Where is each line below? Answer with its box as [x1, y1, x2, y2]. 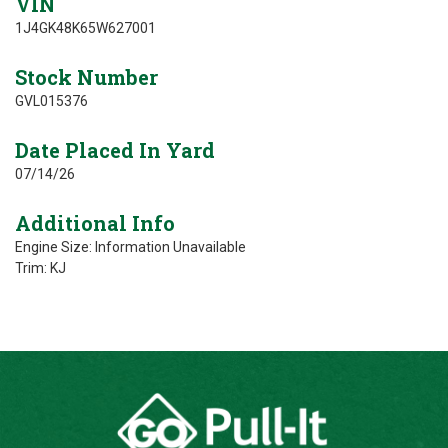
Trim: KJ [15, 260, 66, 276]
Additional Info [15, 210, 175, 236]
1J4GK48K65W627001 [15, 20, 156, 36]
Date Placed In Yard [15, 137, 215, 163]
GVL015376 [15, 93, 88, 109]
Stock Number [15, 64, 158, 90]
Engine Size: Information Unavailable [15, 239, 246, 255]
